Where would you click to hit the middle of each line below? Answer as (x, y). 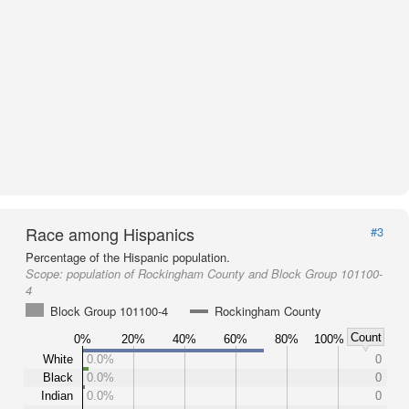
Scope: (46, 273)
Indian (57, 395)
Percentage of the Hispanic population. (128, 257)
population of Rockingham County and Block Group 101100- (225, 273)
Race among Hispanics (110, 234)
